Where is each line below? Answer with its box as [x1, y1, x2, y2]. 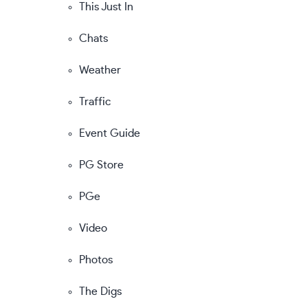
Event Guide [79, 127, 140, 139]
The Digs [79, 285, 122, 297]
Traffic [79, 96, 111, 107]
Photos [79, 254, 113, 265]
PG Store [79, 159, 124, 170]
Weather [79, 64, 121, 76]
